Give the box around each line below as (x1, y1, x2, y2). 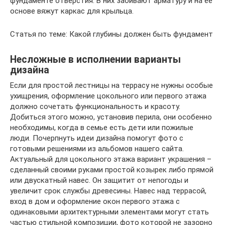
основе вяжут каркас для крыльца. (10, 6, 134, 16)
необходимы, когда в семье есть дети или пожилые (10, 123, 193, 132)
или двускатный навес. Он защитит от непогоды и (10, 175, 188, 185)
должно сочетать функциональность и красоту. (10, 101, 180, 111)
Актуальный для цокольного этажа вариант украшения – (10, 154, 211, 164)
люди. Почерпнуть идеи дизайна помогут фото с (10, 133, 183, 143)
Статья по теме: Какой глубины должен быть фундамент (10, 29, 213, 39)
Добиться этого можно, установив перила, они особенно (10, 112, 212, 122)
